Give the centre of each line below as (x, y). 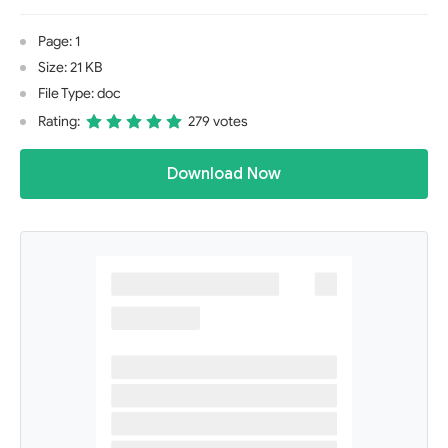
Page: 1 (59, 41)
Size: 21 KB (70, 67)
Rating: (59, 121)
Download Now (224, 174)
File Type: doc (79, 93)
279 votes (218, 121)
